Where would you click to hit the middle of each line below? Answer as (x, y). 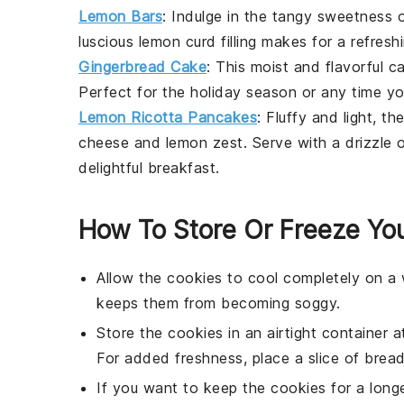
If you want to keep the (184, 388)
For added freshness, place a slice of (230, 358)
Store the (132, 333)
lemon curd (177, 41)
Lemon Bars (120, 16)
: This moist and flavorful (298, 67)
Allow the (132, 278)
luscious (109, 41)
